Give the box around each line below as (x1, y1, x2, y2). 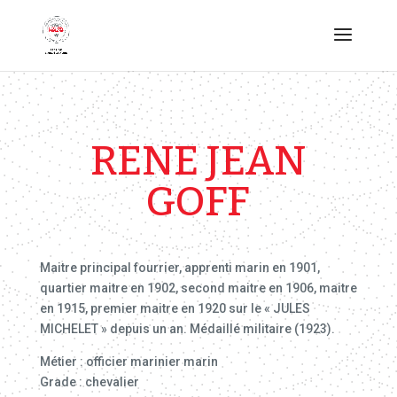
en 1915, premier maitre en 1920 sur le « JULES (39, 301, 310, 315)
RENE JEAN (90, 136, 307, 185)
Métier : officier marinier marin (39, 354, 218, 369)
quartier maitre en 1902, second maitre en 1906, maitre (39, 281, 357, 295)
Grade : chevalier (39, 375, 139, 389)
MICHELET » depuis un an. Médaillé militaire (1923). (39, 322, 335, 336)
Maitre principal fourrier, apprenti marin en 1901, (39, 261, 320, 275)
